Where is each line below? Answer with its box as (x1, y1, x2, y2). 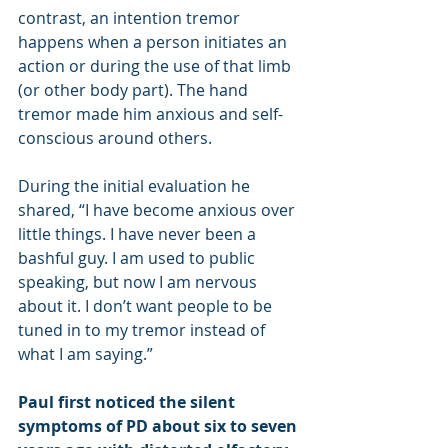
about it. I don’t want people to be (18, 294, 276, 317)
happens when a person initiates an (18, 30, 291, 53)
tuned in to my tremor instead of (18, 318, 269, 341)
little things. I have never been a (18, 222, 260, 245)
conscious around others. (18, 126, 212, 149)
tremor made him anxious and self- (18, 102, 283, 125)
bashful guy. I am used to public (18, 246, 259, 269)
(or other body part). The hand (18, 78, 252, 101)
